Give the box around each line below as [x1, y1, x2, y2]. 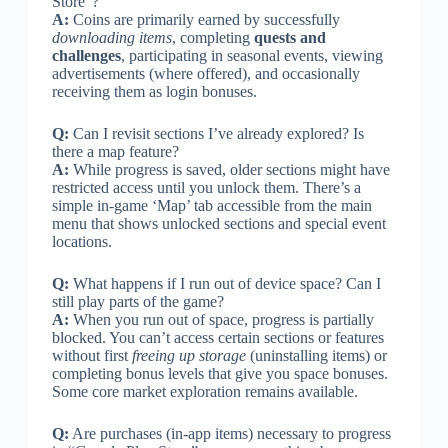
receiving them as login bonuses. [51, 82, 257, 100]
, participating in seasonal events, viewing [120, 46, 383, 64]
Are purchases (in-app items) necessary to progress [68, 424, 391, 442]
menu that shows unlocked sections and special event [51, 214, 386, 232]
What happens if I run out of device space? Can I [68, 274, 381, 292]
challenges [51, 46, 121, 64]
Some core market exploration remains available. [51, 382, 358, 400]
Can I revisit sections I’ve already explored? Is [68, 124, 364, 142]
